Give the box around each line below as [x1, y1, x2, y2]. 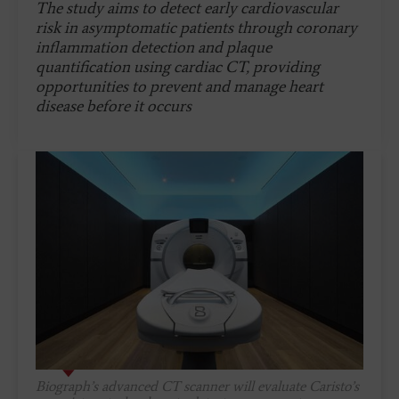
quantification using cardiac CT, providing [36, 57, 320, 77]
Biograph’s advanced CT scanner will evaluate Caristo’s [36, 378, 359, 395]
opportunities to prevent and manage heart [36, 77, 323, 96]
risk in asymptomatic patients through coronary [36, 18, 357, 37]
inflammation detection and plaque [36, 37, 272, 57]
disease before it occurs [36, 96, 191, 116]
